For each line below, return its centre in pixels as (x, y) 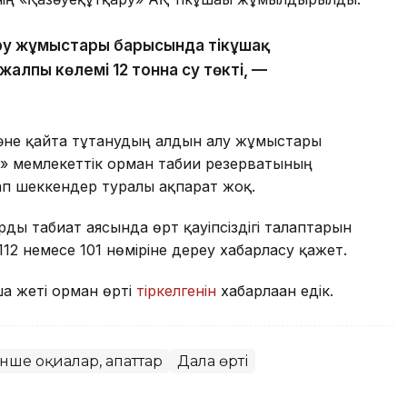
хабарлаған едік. (275, 290)
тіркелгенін (176, 290)
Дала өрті (213, 361)
